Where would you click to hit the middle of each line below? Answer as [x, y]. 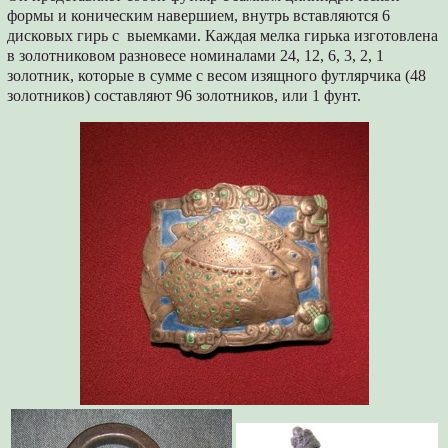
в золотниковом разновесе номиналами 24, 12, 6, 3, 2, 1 [196, 56]
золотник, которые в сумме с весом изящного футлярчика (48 [217, 76]
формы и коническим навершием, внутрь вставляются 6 [199, 16]
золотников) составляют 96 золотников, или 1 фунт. [184, 96]
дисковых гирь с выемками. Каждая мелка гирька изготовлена [223, 36]
